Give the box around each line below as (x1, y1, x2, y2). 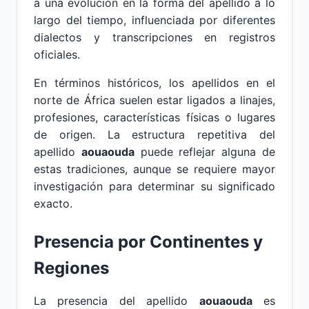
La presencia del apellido (34, 294, 199, 308)
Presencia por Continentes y (34, 232, 263, 252)
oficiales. (34, 48, 80, 61)
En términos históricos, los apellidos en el (34, 76, 275, 90)
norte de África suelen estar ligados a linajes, (34, 93, 275, 107)
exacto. (34, 197, 72, 210)
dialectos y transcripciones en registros (34, 30, 275, 44)
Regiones (34, 258, 109, 278)
